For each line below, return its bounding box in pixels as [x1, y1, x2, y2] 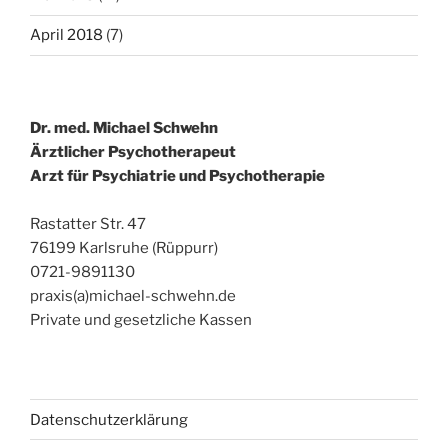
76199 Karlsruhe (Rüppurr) [30, 238, 218, 257]
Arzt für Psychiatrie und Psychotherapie [30, 166, 325, 185]
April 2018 [30, 26, 103, 45]
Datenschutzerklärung [30, 410, 188, 429]
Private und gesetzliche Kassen [30, 310, 252, 329]
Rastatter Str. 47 [30, 214, 146, 233]
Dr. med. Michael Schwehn [30, 118, 218, 137]
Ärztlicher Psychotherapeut [30, 142, 236, 161]
